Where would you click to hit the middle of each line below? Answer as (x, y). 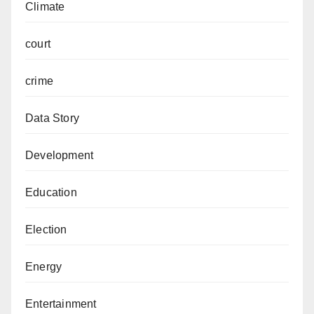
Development (60, 156)
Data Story (52, 118)
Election (46, 230)
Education (51, 193)
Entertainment (61, 304)
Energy (44, 267)
